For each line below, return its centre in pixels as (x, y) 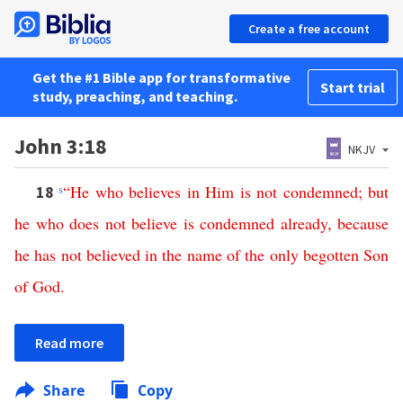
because (363, 223)
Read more (69, 343)
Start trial (353, 87)
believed (113, 255)
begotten (331, 255)
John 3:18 (61, 146)
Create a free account (309, 29)
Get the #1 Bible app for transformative (161, 77)
